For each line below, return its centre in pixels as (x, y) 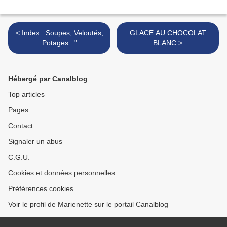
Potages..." (59, 43)
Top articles (26, 94)
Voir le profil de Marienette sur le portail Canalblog (88, 204)
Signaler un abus (35, 142)
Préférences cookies (41, 189)
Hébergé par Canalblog (48, 79)
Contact (21, 126)
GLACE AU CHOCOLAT (168, 33)
